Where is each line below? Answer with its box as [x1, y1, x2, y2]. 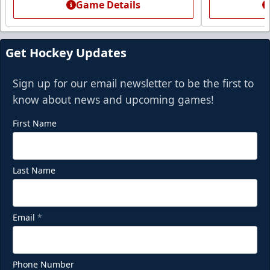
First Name [13, 117, 57, 129]
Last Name [13, 164, 55, 176]
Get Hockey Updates [5, 44, 127, 61]
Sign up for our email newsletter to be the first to [13, 75, 254, 90]
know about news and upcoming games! [13, 92, 214, 107]
